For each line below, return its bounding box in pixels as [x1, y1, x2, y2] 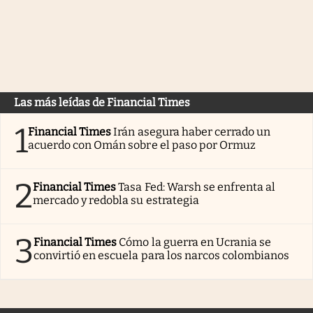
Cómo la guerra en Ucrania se [119, 235, 272, 249]
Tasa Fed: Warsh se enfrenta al [118, 180, 276, 194]
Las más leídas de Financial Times [14, 95, 190, 109]
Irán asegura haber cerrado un [113, 124, 271, 138]
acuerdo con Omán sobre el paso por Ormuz [28, 138, 256, 152]
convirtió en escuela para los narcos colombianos [34, 248, 290, 262]
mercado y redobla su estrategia [33, 193, 199, 207]
